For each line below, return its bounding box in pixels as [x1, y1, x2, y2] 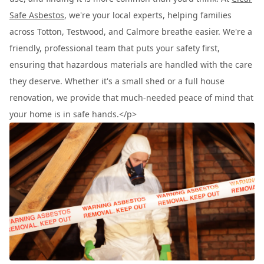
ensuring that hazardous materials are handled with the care [9, 59, 252, 70]
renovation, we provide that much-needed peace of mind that [9, 92, 253, 103]
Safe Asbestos [9, 9, 64, 21]
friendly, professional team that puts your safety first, [9, 42, 220, 54]
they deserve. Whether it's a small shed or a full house [9, 75, 225, 87]
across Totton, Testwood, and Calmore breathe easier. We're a [9, 26, 252, 37]
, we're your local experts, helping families [64, 9, 232, 21]
